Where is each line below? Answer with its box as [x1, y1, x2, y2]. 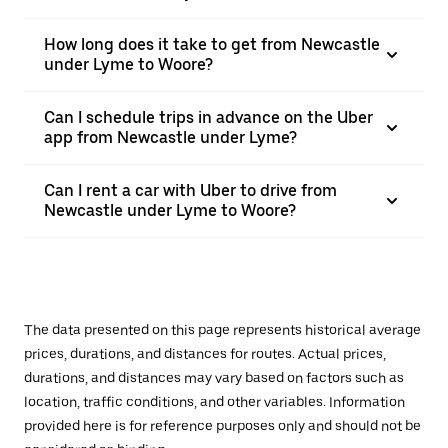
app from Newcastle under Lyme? [44, 128, 297, 147]
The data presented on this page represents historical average [24, 322, 421, 338]
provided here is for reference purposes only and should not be [24, 418, 421, 434]
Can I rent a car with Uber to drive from [44, 181, 337, 200]
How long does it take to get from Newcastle [44, 35, 380, 54]
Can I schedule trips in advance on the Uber [44, 108, 373, 127]
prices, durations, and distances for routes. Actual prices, [24, 346, 386, 362]
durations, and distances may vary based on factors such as [24, 370, 404, 386]
